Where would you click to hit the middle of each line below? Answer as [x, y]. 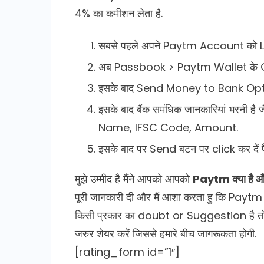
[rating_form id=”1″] [127, 252]
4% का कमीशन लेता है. [119, 13]
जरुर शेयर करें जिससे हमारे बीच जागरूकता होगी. [166, 233]
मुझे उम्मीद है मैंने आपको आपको [134, 179]
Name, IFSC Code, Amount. [168, 127]
